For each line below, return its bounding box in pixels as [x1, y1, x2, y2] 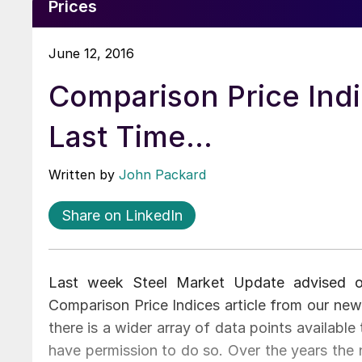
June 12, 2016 [48, 44, 134, 61]
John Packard [119, 166, 206, 183]
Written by [48, 166, 119, 183]
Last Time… [48, 118, 213, 154]
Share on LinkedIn [61, 206, 183, 224]
